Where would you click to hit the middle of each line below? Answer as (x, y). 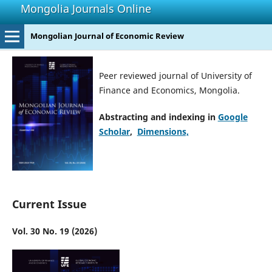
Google (233, 117)
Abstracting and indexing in (158, 117)
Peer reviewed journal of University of (175, 75)
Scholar (114, 131)
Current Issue (49, 204)
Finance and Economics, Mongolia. (169, 90)
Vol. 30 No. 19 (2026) (54, 231)
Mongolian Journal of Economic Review (107, 36)
